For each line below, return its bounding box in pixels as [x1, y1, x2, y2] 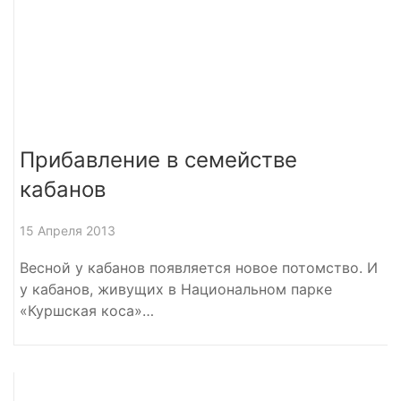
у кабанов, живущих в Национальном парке [20, 279, 332, 298]
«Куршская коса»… [20, 301, 154, 320]
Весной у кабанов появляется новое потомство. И [20, 258, 378, 277]
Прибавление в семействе [20, 146, 297, 173]
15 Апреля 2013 [20, 222, 115, 238]
